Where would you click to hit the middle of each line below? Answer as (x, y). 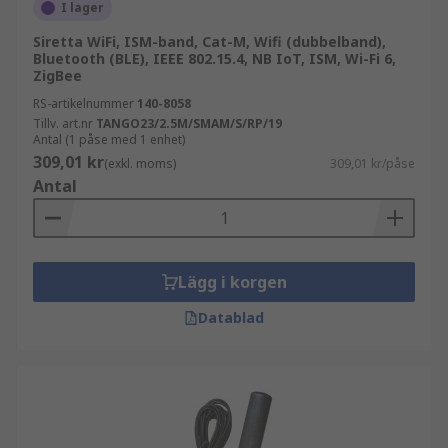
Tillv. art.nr (63, 123)
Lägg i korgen (232, 282)
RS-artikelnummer (83, 103)
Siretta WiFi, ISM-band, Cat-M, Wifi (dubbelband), (209, 41)
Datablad (231, 317)
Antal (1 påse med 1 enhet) (109, 139)
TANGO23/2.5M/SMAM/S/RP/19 (189, 123)
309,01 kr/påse (372, 163)
